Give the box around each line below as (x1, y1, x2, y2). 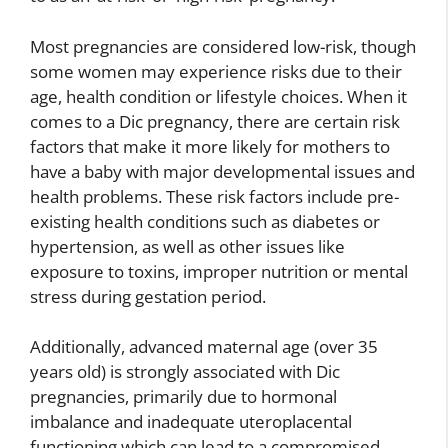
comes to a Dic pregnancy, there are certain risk (30, 109, 400, 133)
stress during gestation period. (30, 284, 266, 308)
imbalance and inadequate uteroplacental (30, 410, 352, 434)
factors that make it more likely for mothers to (30, 134, 390, 158)
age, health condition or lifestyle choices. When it (30, 84, 407, 108)
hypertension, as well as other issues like (30, 234, 345, 258)
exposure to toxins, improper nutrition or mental (30, 259, 408, 283)
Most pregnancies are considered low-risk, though (30, 34, 416, 58)
